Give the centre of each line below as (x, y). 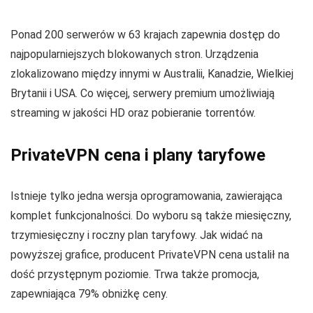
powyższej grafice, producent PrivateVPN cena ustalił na (150, 254)
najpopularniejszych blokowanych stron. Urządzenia (134, 54)
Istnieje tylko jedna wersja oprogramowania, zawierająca (146, 196)
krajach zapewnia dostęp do (211, 34)
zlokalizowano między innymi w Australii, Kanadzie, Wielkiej (152, 73)
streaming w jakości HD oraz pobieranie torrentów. (133, 112)
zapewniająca (44, 293)
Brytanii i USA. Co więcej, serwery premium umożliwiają (143, 93)
